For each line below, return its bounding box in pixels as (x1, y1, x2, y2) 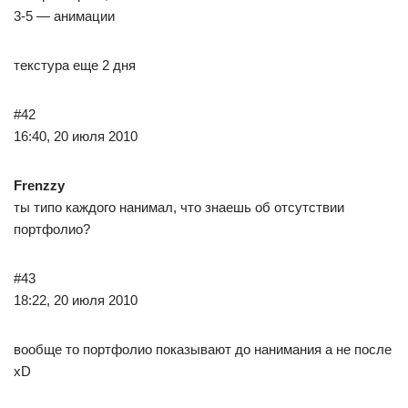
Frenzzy (14, 178, 65, 193)
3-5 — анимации (14, 8, 115, 24)
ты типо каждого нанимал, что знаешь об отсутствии (14, 199, 344, 215)
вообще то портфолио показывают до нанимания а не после (14, 342, 392, 357)
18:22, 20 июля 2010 (14, 292, 138, 308)
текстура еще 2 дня (14, 57, 136, 73)
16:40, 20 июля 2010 (14, 128, 138, 144)
